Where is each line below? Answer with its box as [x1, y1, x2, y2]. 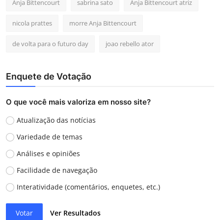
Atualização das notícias [16, 115, 96, 125]
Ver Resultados [50, 208, 101, 218]
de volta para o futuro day [12, 39, 88, 48]
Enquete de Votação [6, 71, 91, 82]
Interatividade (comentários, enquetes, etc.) [16, 182, 160, 192]
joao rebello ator [106, 39, 154, 48]
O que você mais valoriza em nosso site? [6, 97, 151, 107]
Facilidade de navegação [16, 165, 97, 175]
